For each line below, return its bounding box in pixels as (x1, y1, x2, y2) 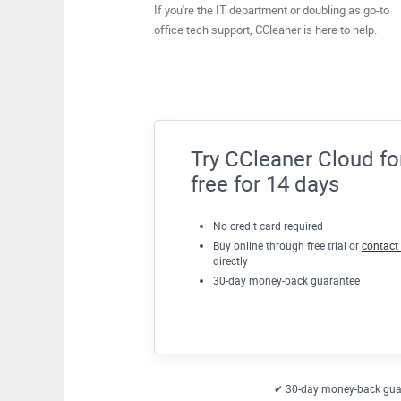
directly (213, 253, 248, 268)
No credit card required (213, 218, 323, 233)
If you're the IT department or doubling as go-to (154, 2, 389, 18)
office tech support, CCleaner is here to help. (154, 21, 377, 38)
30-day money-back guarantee (213, 273, 360, 287)
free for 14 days (191, 169, 339, 198)
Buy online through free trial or (213, 238, 362, 252)
